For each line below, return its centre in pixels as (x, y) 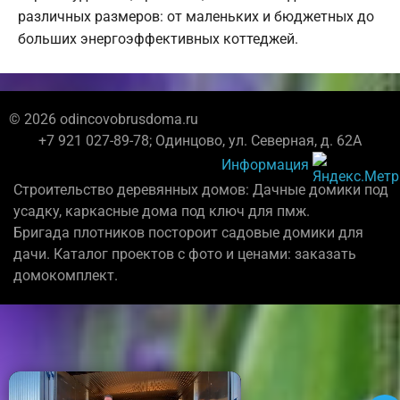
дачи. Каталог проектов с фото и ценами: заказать (185, 254)
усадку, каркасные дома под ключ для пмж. (162, 211)
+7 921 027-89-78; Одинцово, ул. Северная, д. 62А (200, 140)
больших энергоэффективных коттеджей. (158, 38)
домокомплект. (66, 275)
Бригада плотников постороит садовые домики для (188, 232)
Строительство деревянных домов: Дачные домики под (201, 189)
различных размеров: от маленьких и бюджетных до (196, 16)
